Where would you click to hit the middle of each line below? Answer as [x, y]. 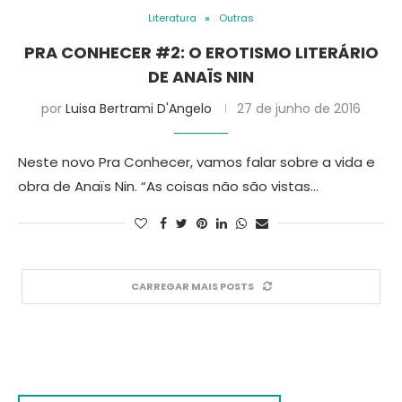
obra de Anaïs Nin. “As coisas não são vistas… [168, 186]
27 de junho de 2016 [299, 109]
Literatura [172, 18]
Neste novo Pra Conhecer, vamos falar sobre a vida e [197, 162]
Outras [236, 18]
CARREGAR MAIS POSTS [192, 286]
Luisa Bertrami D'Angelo [139, 109]
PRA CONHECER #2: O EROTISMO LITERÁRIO [201, 52]
